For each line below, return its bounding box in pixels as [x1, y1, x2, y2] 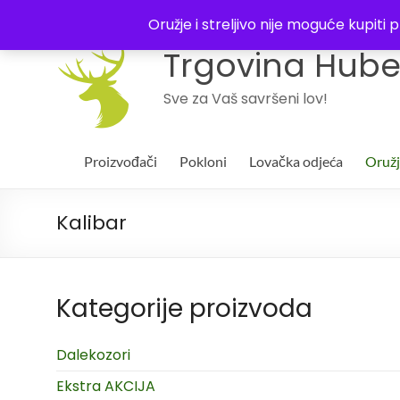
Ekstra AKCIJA [56, 376, 155, 396]
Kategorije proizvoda [56, 291, 312, 326]
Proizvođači [84, 153, 157, 170]
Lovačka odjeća [249, 153, 343, 170]
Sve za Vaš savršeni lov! [163, 88, 328, 109]
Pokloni [179, 153, 227, 170]
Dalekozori [56, 345, 130, 365]
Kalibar [56, 209, 127, 237]
